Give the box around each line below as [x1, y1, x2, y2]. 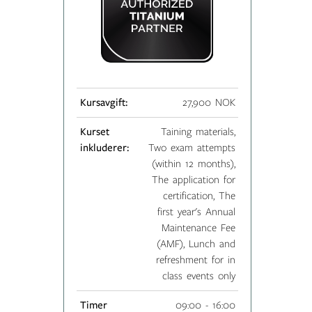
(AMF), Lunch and [156, 237, 235, 249]
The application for [151, 173, 235, 185]
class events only [162, 270, 235, 281]
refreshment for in [155, 253, 235, 265]
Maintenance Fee [161, 221, 235, 233]
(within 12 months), [151, 157, 235, 169]
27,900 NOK [182, 96, 235, 108]
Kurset [79, 125, 109, 137]
